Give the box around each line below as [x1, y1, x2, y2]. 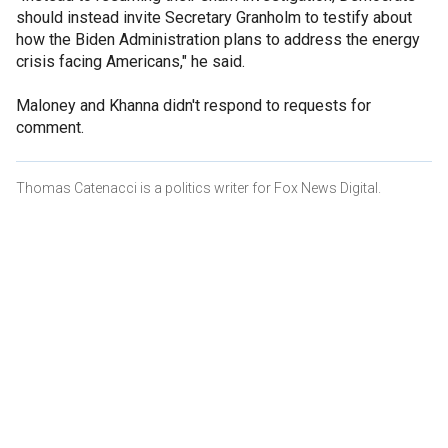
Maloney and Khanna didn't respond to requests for [16, 95, 371, 115]
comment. [16, 117, 84, 137]
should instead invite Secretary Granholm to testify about [16, 7, 412, 27]
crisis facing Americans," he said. [16, 51, 245, 71]
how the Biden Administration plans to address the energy [16, 29, 420, 49]
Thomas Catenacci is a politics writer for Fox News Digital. [16, 179, 381, 196]
